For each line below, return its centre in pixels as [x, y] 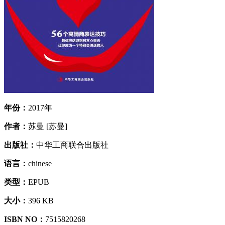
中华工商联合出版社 [72, 145]
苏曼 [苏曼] [48, 126]
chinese [40, 163]
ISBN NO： [25, 219]
